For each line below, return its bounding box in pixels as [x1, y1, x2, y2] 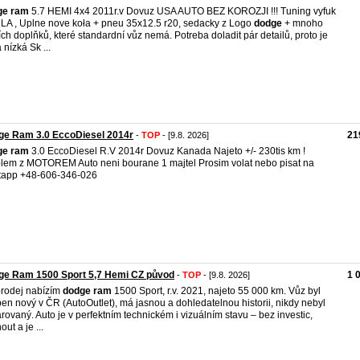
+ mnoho [282, 18, 323, 29]
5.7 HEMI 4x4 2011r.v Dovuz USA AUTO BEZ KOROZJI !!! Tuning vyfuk [29, 6, 336, 17]
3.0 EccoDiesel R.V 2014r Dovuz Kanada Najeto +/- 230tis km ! [29, 145, 305, 157]
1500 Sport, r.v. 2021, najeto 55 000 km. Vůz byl [112, 285, 321, 297]
